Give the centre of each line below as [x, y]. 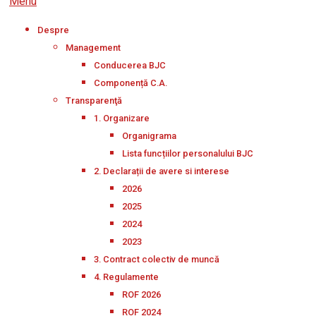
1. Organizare [122, 118]
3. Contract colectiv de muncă [157, 259]
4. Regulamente [126, 277]
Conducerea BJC [130, 65]
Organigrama [149, 136]
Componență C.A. [130, 83]
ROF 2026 [141, 294]
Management [93, 48]
